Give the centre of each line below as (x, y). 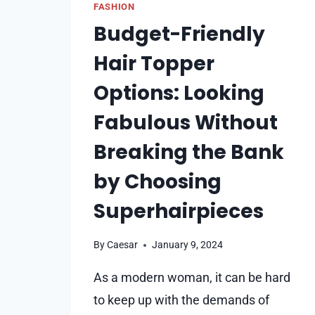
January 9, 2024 (188, 245)
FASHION (114, 7)
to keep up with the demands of (181, 300)
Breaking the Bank (189, 152)
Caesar (123, 245)
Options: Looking (179, 93)
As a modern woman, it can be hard (192, 278)
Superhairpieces (179, 211)
